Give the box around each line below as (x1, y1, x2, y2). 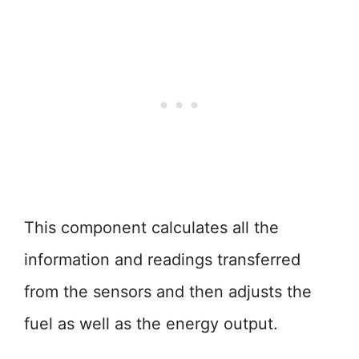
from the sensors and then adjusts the (24, 282, 312, 301)
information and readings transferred (24, 250, 301, 269)
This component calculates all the (24, 218, 279, 237)
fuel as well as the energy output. (24, 314, 278, 333)
